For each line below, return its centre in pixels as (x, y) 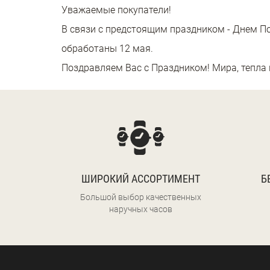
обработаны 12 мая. (107, 48)
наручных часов (140, 209)
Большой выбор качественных (140, 197)
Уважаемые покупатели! (116, 10)
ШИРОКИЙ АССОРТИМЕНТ (140, 178)
